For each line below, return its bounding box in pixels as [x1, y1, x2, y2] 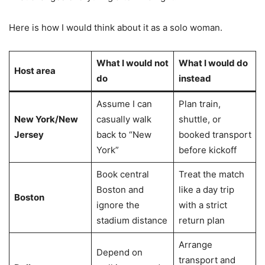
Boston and [96, 183, 144, 195]
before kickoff [178, 144, 237, 156]
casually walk [96, 113, 151, 125]
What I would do [178, 57, 248, 69]
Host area [14, 64, 56, 76]
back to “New [96, 128, 151, 140]
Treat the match [178, 168, 244, 180]
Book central [96, 168, 149, 180]
